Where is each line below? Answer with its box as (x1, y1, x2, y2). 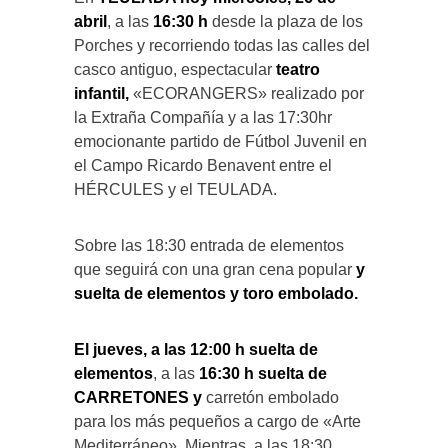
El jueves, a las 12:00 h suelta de (74, 341, 318, 359)
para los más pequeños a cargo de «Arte (74, 413, 361, 431)
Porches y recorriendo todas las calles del (74, 37, 370, 55)
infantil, (74, 85, 133, 103)
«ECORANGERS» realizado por (133, 85, 364, 103)
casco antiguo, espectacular (74, 61, 272, 79)
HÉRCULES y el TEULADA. (74, 181, 277, 199)
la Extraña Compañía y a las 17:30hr (74, 109, 332, 127)
